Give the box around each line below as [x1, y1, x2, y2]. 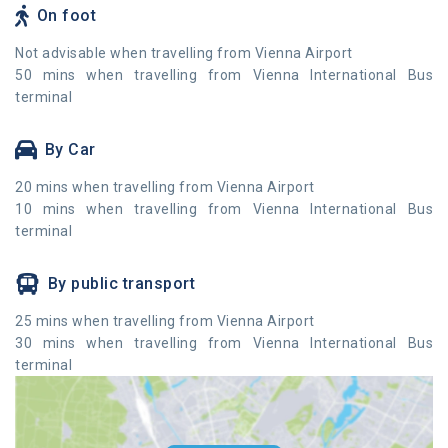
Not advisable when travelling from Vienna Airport [15, 45, 353, 62]
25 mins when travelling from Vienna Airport [15, 313, 315, 330]
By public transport [47, 274, 195, 294]
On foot [36, 6, 96, 26]
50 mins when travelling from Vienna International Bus [15, 67, 433, 84]
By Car [44, 140, 96, 160]
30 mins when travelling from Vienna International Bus [15, 335, 433, 352]
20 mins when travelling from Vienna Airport [15, 179, 315, 196]
